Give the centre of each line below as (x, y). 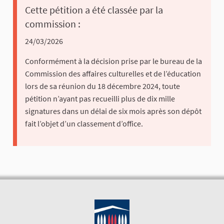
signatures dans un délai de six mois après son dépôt (113, 111)
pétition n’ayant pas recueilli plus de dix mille (100, 99)
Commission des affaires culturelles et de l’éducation (113, 74)
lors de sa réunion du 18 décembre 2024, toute (102, 86)
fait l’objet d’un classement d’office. (84, 124)
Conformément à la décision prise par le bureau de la (113, 61)
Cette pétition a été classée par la (94, 10)
